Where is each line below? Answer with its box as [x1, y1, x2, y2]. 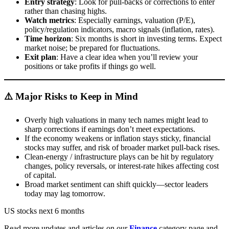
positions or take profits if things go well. [25, 61, 156, 71]
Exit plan [25, 52, 56, 61]
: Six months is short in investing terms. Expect [71, 34, 222, 43]
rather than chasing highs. [25, 6, 107, 15]
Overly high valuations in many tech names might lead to [25, 116, 208, 125]
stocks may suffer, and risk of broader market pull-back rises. [25, 143, 220, 152]
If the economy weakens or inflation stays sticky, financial [25, 134, 211, 143]
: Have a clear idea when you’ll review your [56, 52, 198, 61]
